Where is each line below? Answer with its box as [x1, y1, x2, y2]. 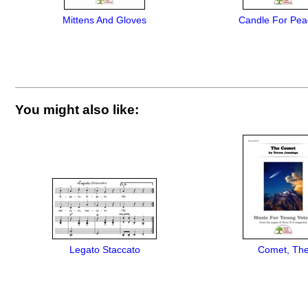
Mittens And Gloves [63, 15, 146, 26]
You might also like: [15, 102, 139, 118]
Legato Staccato [69, 244, 140, 255]
